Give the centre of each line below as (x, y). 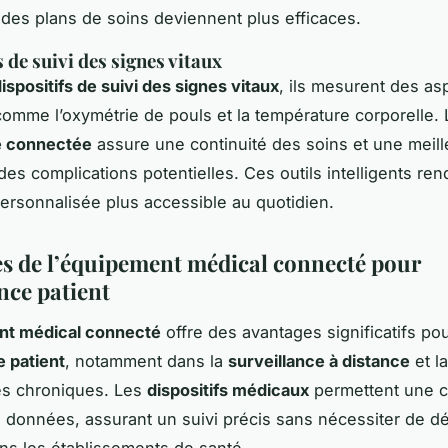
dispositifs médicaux (228, 389)
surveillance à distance (319, 360)
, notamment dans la (146, 360)
